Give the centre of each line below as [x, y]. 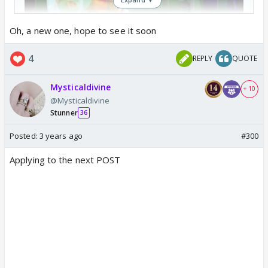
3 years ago [61, 135]
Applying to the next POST [65, 159]
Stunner [64, 112]
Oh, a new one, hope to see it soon [83, 30]
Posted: [25, 135]
